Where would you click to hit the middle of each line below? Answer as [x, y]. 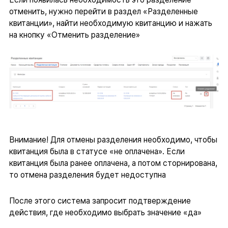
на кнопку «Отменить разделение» [74, 35]
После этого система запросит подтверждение [100, 201]
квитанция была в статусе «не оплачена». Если [97, 152]
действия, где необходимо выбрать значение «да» [105, 212]
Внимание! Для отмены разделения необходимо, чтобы [113, 140]
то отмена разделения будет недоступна [87, 175]
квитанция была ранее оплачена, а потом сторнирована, [113, 163]
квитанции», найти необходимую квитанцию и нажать [110, 23]
